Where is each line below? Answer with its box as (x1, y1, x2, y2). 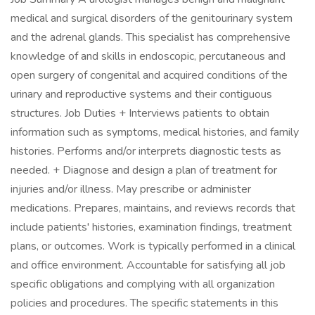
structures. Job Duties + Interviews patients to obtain (11, 105, 269, 121)
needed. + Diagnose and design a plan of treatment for (11, 162, 277, 178)
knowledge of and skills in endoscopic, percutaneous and (11, 49, 285, 64)
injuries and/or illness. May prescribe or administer (11, 181, 251, 197)
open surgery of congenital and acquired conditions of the (11, 67, 288, 83)
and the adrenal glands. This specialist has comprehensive (11, 30, 290, 45)
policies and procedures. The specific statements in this (11, 295, 278, 311)
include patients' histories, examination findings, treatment (11, 219, 292, 235)
